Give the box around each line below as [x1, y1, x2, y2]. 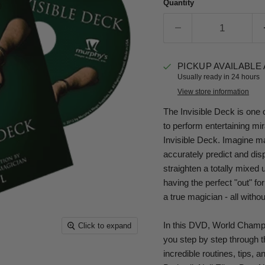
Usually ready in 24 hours [177, 72, 260, 81]
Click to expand [78, 221, 132, 231]
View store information [177, 87, 249, 96]
